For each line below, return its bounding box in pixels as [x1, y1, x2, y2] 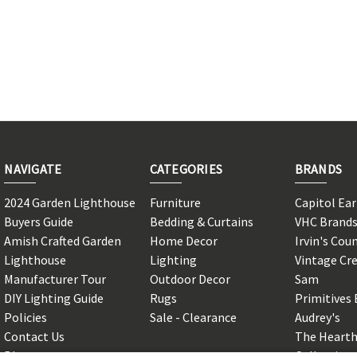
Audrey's [294, 308, 340, 325]
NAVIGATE [4, 160, 62, 177]
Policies [4, 308, 48, 325]
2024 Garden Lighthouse [4, 194, 136, 210]
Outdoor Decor [149, 270, 230, 287]
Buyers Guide [4, 213, 74, 229]
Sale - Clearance [149, 308, 237, 325]
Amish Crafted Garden [4, 232, 122, 249]
